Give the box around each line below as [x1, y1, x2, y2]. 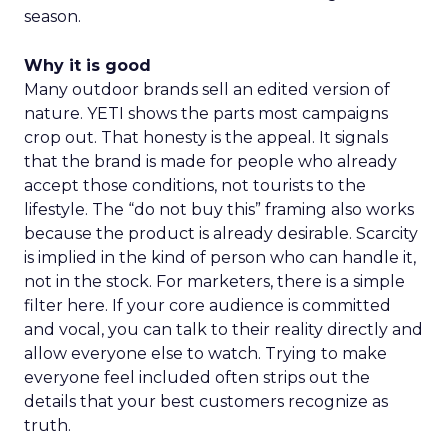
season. [24, 7, 81, 26]
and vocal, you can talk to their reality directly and [24, 320, 423, 339]
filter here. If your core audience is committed [24, 296, 391, 315]
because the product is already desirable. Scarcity [24, 224, 418, 243]
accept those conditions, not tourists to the [24, 176, 366, 195]
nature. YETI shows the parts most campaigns [24, 104, 388, 123]
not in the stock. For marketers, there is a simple [24, 272, 405, 291]
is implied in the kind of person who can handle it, [24, 248, 416, 267]
